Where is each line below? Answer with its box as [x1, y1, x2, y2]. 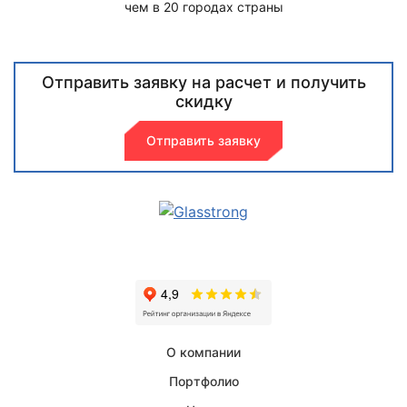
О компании [166, 344, 241, 361]
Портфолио [168, 373, 239, 390]
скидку [174, 91, 233, 111]
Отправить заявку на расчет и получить [41, 72, 366, 92]
